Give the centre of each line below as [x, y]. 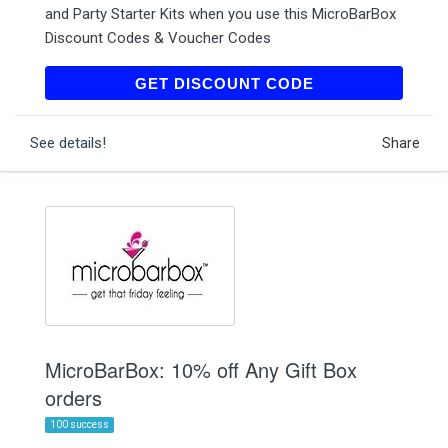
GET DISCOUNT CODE [224, 83]
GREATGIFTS [340, 82]
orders [73, 397]
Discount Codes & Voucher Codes [158, 37]
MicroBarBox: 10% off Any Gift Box [201, 369]
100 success [79, 424]
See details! [68, 142]
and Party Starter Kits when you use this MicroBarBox [220, 13]
